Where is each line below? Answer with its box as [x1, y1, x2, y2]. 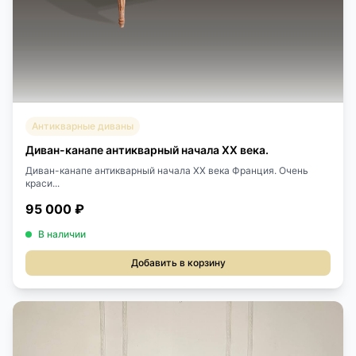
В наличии [38, 228, 86, 240]
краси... [25, 177, 60, 189]
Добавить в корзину [130, 257, 226, 269]
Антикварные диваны [32, 120, 133, 132]
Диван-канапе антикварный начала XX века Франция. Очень [25, 164, 308, 176]
